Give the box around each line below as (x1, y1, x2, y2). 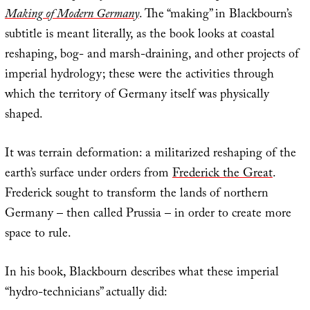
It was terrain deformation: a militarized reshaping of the (4, 144, 296, 166)
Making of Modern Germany (4, 5, 139, 27)
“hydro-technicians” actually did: (4, 283, 167, 305)
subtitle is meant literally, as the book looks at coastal (4, 25, 275, 47)
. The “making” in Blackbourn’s (138, 5, 292, 27)
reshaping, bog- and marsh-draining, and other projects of (4, 45, 299, 67)
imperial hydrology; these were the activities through (4, 65, 274, 87)
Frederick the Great (172, 164, 273, 186)
